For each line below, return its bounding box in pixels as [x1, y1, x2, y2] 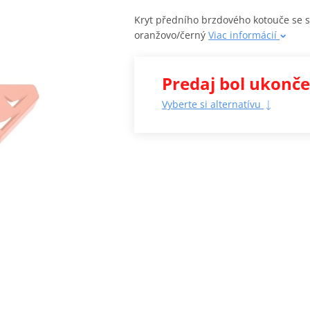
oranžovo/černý [134, 28, 208, 42]
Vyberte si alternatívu [161, 98, 264, 111]
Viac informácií [208, 28, 280, 42]
